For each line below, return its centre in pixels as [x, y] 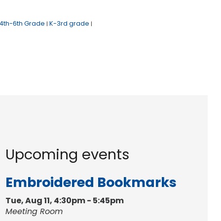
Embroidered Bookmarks [91, 182]
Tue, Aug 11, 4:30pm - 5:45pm [65, 200]
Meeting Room [34, 211]
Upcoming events [68, 155]
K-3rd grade [69, 24]
